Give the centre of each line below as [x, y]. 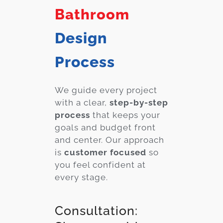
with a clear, [82, 102]
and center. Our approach [110, 140]
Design [81, 38]
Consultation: [96, 210]
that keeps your [125, 115]
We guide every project [106, 90]
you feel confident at [100, 165]
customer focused [105, 152]
